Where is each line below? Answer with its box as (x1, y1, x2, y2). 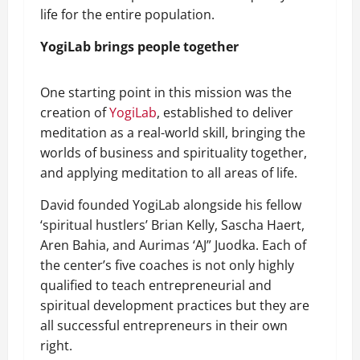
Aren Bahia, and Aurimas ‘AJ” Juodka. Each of (40, 236, 306, 254)
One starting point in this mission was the (40, 84, 292, 101)
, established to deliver (157, 104, 293, 121)
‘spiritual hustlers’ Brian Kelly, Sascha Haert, (40, 216, 305, 234)
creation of (40, 104, 109, 121)
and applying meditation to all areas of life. (40, 164, 301, 182)
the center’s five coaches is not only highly (40, 256, 294, 274)
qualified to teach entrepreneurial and (40, 276, 272, 294)
